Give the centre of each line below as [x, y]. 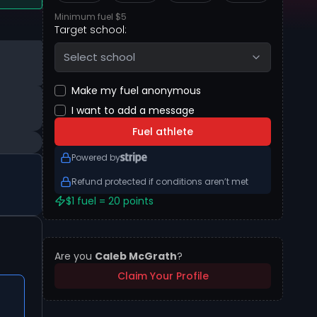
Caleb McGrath [136, 256]
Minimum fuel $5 [91, 17]
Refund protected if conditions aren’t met [160, 181]
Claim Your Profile [163, 276]
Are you [75, 256]
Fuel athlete [163, 132]
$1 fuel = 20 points [110, 201]
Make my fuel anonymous [136, 91]
